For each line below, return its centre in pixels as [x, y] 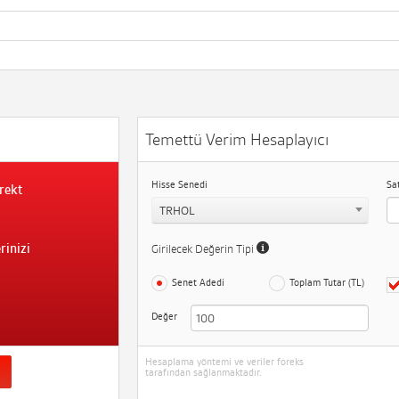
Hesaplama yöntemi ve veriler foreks [224, 362]
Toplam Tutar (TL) [327, 282]
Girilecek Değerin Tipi [204, 249]
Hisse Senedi [179, 184]
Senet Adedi [198, 282]
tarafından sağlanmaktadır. [204, 372]
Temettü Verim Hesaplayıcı [237, 139]
